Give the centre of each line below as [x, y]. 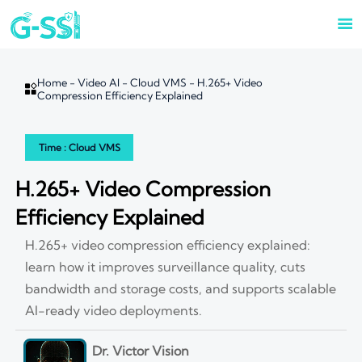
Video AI [99, 82]
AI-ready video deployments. [114, 310]
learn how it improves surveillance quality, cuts [166, 266]
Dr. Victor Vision [140, 351]
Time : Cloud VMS [79, 147]
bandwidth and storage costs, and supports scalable [181, 288]
